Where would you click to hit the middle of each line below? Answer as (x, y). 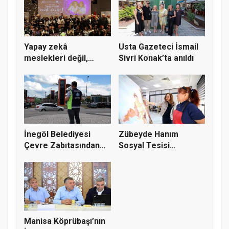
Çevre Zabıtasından (62, 145)
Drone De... (45, 156)
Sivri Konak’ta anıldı (156, 58)
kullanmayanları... (57, 70)
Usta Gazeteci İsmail (158, 47)
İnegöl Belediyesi (57, 134)
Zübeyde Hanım (148, 134)
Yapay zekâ (46, 47)
